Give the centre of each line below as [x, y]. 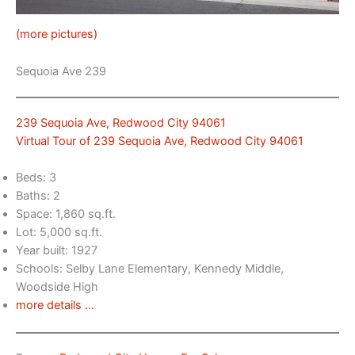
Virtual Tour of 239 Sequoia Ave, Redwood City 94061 [160, 141]
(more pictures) [57, 34]
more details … [55, 305]
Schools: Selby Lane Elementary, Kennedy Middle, [150, 269]
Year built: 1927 [57, 251]
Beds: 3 [36, 178]
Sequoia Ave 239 [61, 71]
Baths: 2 [38, 196]
